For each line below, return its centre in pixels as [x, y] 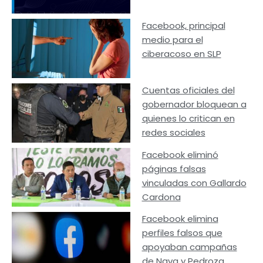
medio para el [172, 40]
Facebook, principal [183, 26]
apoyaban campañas [189, 247]
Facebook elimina [180, 219]
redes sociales [173, 132]
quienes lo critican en [188, 118]
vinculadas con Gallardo [194, 183]
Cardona [161, 197]
